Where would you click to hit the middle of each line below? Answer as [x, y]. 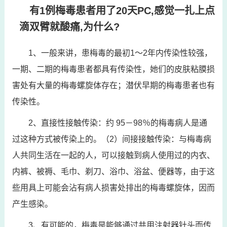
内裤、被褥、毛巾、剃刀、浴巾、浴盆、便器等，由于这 [113, 171]
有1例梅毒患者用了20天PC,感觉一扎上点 [122, 10]
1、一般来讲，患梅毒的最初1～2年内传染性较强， [120, 53]
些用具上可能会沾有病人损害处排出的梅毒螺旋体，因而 [113, 187]
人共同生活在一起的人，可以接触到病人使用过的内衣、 [113, 155]
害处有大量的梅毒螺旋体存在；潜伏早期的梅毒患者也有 [113, 85]
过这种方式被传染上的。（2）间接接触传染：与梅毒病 [111, 139]
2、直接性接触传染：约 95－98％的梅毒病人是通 [118, 123]
